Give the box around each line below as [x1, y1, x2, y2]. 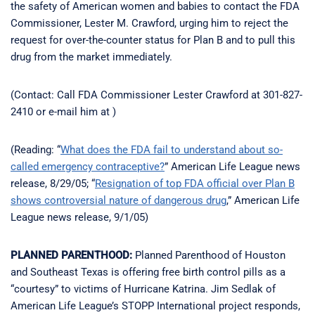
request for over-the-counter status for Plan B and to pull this [11, 33, 295, 46]
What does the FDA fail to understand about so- [60, 143, 283, 156]
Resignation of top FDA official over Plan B [95, 176, 295, 190]
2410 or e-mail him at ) [11, 105, 116, 118]
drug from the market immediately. [11, 50, 172, 63]
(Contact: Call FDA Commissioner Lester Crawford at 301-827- [11, 88, 302, 101]
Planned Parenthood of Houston [132, 248, 285, 262]
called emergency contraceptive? [11, 160, 165, 173]
